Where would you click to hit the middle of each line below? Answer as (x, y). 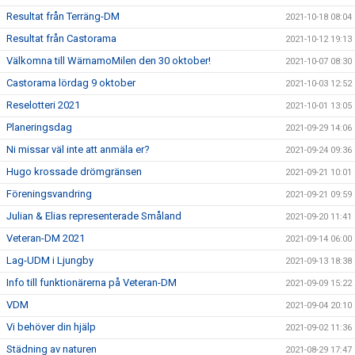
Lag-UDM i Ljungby (50, 260)
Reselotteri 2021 (43, 105)
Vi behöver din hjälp (51, 327)
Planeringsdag (39, 127)
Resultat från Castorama (61, 38)
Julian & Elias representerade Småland (94, 216)
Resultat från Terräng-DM (63, 16)
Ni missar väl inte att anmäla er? (78, 149)
